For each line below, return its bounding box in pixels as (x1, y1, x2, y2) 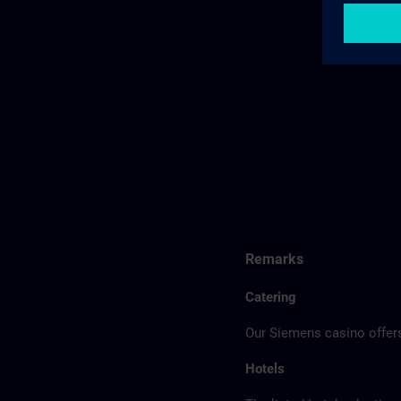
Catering (245, 289, 296, 305)
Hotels (245, 361, 285, 377)
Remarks (245, 251, 303, 268)
